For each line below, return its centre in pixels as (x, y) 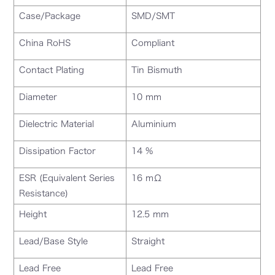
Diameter (38, 97)
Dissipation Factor (58, 151)
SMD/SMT (153, 16)
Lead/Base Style (54, 241)
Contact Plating (52, 70)
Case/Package (50, 16)
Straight (148, 241)
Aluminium (154, 124)
